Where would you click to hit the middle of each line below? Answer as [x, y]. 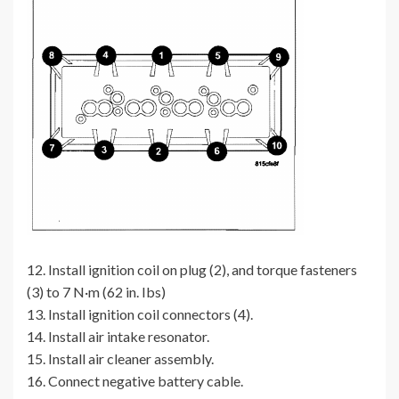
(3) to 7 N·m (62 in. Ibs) [96, 292]
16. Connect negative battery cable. [135, 381]
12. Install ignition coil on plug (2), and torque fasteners [192, 270]
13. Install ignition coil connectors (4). [140, 314]
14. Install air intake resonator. [118, 337]
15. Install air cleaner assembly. [120, 359]
